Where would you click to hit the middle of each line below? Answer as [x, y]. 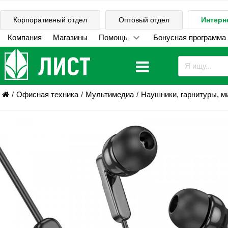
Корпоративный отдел [50, 20]
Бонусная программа [189, 37]
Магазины [70, 37]
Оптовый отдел [144, 20]
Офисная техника [47, 94]
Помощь [113, 37]
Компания [24, 37]
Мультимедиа [109, 94]
